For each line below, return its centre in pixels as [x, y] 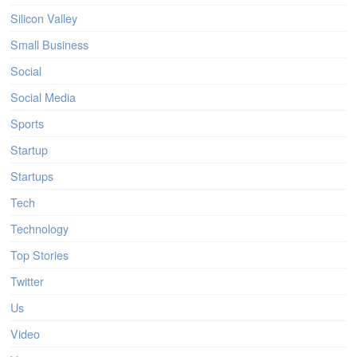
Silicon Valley [44, 18]
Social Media [43, 97]
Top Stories [40, 255]
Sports [27, 124]
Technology [40, 229]
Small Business [50, 45]
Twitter [27, 281]
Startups [32, 176]
